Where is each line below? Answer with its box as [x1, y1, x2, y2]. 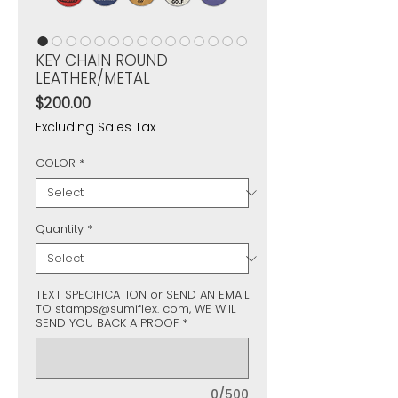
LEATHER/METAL [36, 68, 150, 90]
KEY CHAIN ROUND [36, 50, 168, 72]
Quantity [36, 220, 84, 238]
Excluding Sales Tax [36, 118, 155, 137]
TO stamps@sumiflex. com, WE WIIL [36, 300, 235, 318]
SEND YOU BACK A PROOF [36, 314, 179, 332]
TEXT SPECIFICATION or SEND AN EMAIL [36, 286, 249, 304]
